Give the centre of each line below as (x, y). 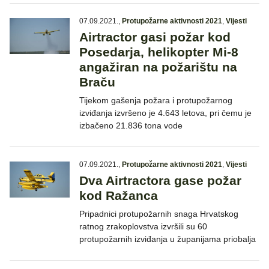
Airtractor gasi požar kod (155, 37)
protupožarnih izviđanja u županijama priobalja (168, 239)
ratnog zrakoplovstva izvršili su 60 (143, 227)
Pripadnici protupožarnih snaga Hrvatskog (159, 214)
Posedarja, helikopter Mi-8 (159, 52)
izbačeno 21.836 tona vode (131, 126)
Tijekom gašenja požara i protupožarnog (156, 101)
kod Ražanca (119, 196)
